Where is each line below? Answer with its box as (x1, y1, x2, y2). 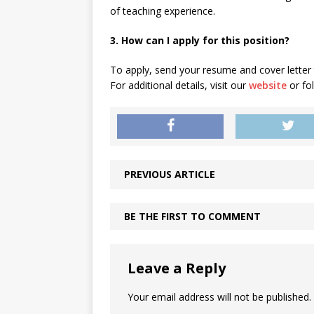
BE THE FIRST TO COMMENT (124, 210, 261, 223)
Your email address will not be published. (128, 290, 311, 303)
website (249, 78, 287, 92)
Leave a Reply (128, 259, 226, 278)
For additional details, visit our (110, 78, 249, 92)
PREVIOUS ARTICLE (124, 168, 215, 181)
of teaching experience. (110, 4, 215, 18)
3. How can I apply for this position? (110, 34, 289, 47)
